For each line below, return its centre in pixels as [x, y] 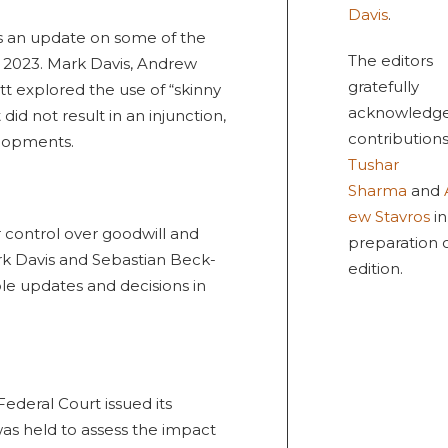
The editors [390, 60]
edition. [375, 268]
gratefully [383, 86]
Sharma [377, 190]
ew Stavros [388, 216]
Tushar [373, 164]
